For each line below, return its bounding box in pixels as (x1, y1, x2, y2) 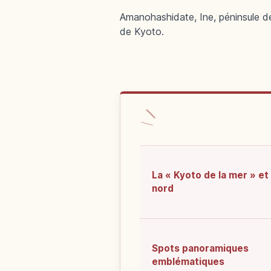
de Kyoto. (120, 25, 164, 38)
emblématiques (152, 256, 224, 268)
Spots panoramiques (152, 243, 249, 255)
